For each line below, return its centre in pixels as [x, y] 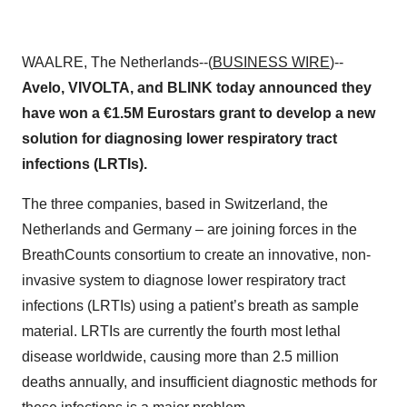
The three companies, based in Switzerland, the [175, 204]
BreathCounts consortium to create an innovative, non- [196, 255]
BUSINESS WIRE [271, 62]
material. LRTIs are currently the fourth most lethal [181, 331]
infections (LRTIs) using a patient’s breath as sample [190, 306]
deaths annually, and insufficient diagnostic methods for [199, 382]
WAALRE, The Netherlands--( [117, 62]
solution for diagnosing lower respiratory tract [179, 139]
